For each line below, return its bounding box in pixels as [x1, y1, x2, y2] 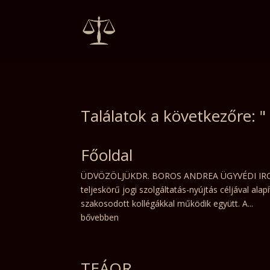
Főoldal [81, 144, 133, 166]
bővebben [81, 212, 119, 224]
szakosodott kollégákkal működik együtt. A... [81, 198, 254, 210]
